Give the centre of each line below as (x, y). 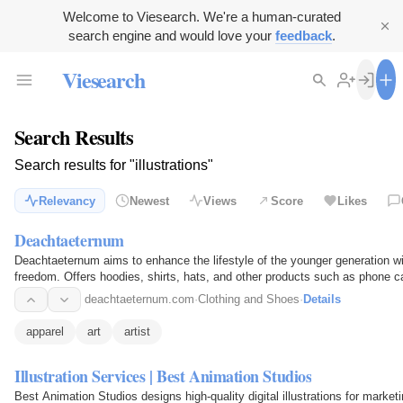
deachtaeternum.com (139, 300)
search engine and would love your (171, 36)
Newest (149, 201)
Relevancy (67, 201)
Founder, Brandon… (66, 293)
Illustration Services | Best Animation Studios (163, 376)
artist (137, 332)
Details (322, 300)
